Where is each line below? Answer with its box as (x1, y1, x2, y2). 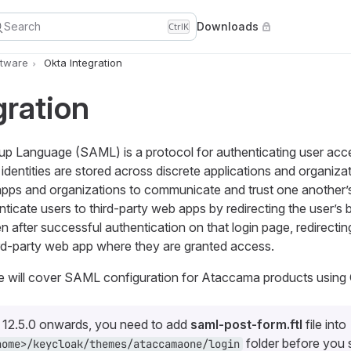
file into (302, 317, 346, 333)
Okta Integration (43, 56, 122, 70)
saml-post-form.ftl (190, 317, 302, 333)
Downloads (197, 20, 259, 33)
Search (4, 20, 41, 33)
